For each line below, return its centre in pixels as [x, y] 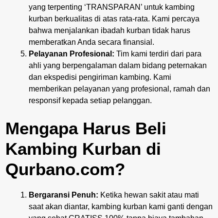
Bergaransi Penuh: [64, 195]
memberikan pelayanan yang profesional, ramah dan [119, 89]
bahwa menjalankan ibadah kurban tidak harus [109, 30]
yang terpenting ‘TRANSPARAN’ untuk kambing [112, 7]
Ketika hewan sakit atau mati [149, 195]
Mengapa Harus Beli [86, 128]
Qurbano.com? [65, 169]
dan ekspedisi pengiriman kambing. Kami [100, 77]
